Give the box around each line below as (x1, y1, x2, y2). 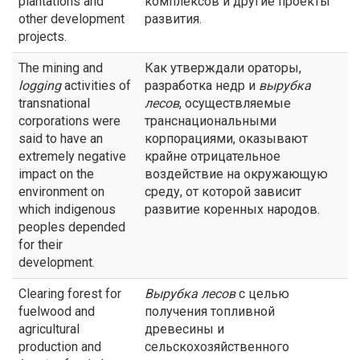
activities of (61, 78, 131, 93)
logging (18, 78, 61, 93)
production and (18, 339, 101, 354)
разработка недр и (145, 78, 259, 93)
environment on (18, 184, 104, 199)
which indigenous (18, 202, 116, 217)
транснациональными (145, 113, 276, 129)
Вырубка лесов (145, 286, 235, 301)
